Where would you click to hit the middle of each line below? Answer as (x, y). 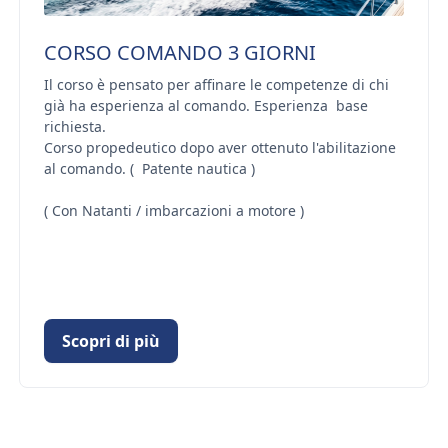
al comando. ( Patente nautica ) (149, 168)
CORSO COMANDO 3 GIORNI (179, 52)
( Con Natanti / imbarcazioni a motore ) (173, 210)
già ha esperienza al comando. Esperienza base (205, 105)
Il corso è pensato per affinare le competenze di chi (216, 84)
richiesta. (74, 126)
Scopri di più (110, 340)
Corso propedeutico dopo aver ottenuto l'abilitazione (219, 147)
